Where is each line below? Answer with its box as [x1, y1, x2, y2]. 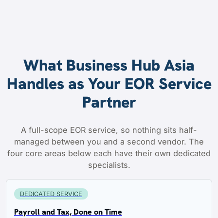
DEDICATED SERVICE [20, 190, 82, 198]
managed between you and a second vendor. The [14, 137, 204, 147]
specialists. [88, 160, 130, 170]
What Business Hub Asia [23, 54, 195, 75]
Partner [82, 91, 136, 112]
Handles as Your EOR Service [6, 73, 212, 94]
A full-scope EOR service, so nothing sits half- [21, 125, 197, 135]
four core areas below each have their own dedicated [7, 148, 211, 159]
